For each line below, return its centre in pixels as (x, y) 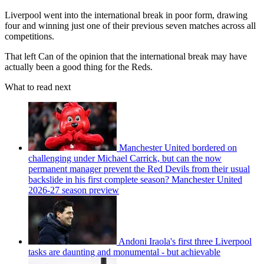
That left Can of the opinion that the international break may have (126, 56)
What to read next (38, 87)
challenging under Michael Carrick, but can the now (125, 158)
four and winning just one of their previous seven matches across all (130, 25)
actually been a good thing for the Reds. (79, 67)
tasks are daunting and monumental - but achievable (124, 252)
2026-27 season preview (74, 190)
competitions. (29, 36)
